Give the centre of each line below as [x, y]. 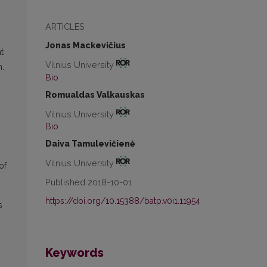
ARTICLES [65, 27]
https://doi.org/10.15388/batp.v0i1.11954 [123, 201]
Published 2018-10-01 [89, 182]
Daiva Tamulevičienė [90, 144]
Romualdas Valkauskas [95, 94]
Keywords [74, 253]
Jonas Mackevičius [86, 45]
